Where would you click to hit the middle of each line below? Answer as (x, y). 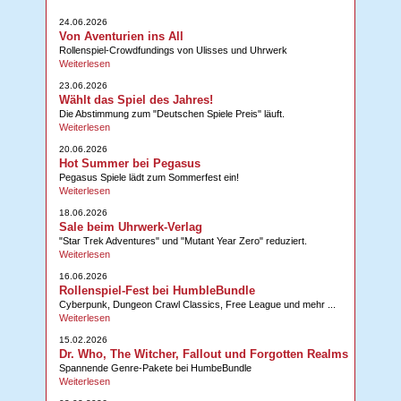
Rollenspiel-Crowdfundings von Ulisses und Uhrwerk (173, 51)
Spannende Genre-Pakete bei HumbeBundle (155, 368)
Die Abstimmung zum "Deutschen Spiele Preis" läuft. (171, 114)
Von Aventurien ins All (121, 37)
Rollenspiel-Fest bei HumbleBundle (157, 291)
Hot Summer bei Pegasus (129, 164)
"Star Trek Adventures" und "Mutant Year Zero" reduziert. (183, 241)
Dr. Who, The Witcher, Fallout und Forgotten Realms (203, 354)
